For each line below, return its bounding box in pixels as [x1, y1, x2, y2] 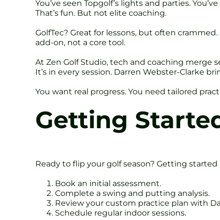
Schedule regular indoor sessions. [55, 208, 186, 218]
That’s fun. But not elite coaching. [35, 8, 166, 18]
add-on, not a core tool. [35, 37, 125, 47]
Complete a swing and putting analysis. [55, 188, 210, 198]
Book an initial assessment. [55, 178, 161, 188]
